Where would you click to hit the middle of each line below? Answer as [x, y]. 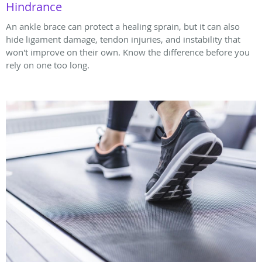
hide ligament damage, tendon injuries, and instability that [123, 39]
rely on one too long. [48, 65]
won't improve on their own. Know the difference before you [128, 52]
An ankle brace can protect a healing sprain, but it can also [123, 27]
